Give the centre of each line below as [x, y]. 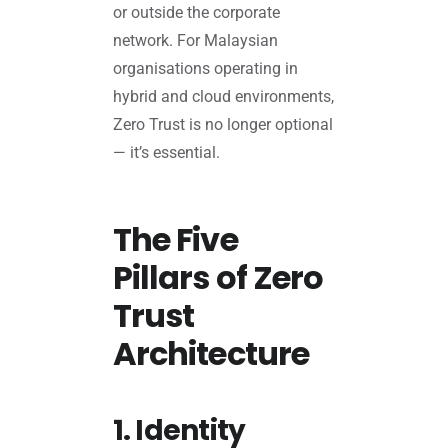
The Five [175, 240]
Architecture [211, 354]
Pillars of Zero [218, 278]
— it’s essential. [166, 153]
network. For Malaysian [195, 41]
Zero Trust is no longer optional [222, 125]
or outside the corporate [196, 13]
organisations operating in [205, 69]
